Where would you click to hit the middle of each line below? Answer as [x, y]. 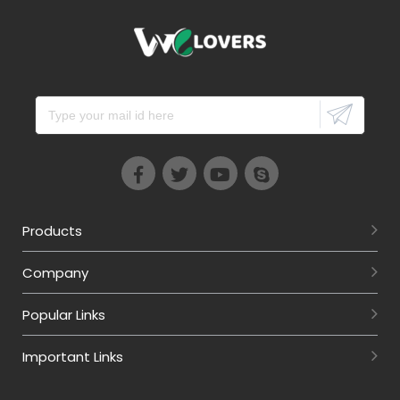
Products [52, 230]
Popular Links [64, 314]
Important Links [73, 356]
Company [55, 272]
